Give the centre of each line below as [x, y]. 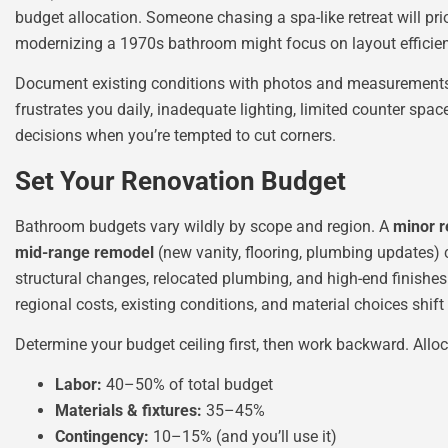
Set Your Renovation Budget [180, 180]
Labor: [78, 385]
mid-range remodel [84, 252]
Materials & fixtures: [128, 411]
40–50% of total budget [187, 385]
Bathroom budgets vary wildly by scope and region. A [204, 226]
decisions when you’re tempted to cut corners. [175, 136]
